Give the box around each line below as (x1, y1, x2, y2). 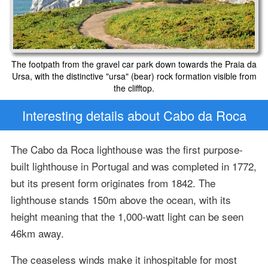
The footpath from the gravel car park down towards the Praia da (11, 57, 257, 70)
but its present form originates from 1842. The (10, 175, 215, 191)
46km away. (10, 226, 64, 241)
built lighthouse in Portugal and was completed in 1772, (10, 159, 257, 174)
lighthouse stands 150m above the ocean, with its (10, 192, 231, 208)
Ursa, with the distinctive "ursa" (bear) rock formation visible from (11, 69, 257, 82)
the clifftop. (114, 81, 154, 94)
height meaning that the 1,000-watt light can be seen (10, 209, 243, 224)
